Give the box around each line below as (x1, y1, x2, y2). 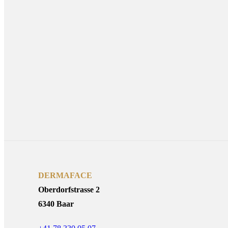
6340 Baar (38, 199, 74, 208)
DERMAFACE (38, 170, 93, 180)
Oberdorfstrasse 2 (38, 185, 100, 194)
